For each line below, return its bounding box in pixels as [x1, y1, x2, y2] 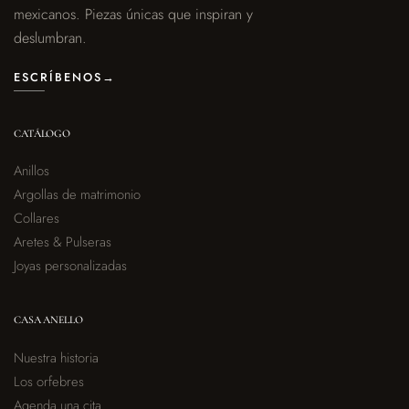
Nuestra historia [14, 347, 99, 368]
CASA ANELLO [14, 313, 83, 327]
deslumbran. [14, 27, 87, 49]
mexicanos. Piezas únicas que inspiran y [14, 4, 253, 26]
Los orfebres [14, 371, 84, 392]
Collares [14, 208, 59, 229]
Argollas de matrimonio [14, 184, 141, 205]
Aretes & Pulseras [14, 232, 111, 253]
